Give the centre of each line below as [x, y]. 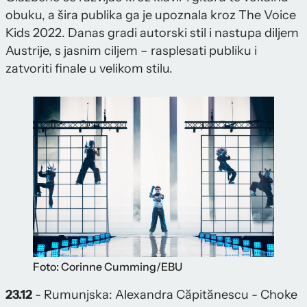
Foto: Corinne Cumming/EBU [108, 267]
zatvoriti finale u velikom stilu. [89, 68]
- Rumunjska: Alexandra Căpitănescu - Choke [165, 295]
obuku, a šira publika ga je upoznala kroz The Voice [151, 15]
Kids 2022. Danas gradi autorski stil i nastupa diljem [152, 33]
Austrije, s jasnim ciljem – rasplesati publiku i [131, 50]
